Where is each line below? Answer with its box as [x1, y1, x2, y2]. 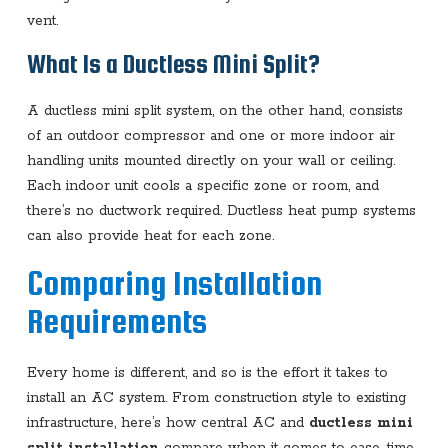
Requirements [26, 302, 207, 340]
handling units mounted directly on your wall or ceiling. [26, 151, 395, 170]
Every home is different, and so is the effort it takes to [26, 363, 388, 382]
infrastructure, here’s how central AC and [26, 413, 309, 432]
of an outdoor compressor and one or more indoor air [26, 126, 395, 145]
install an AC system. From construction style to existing [26, 388, 406, 407]
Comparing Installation [26, 264, 322, 302]
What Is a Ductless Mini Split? [26, 49, 320, 78]
